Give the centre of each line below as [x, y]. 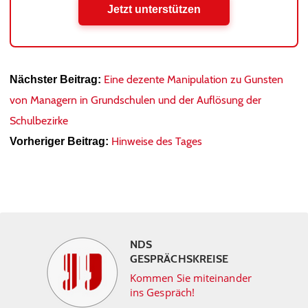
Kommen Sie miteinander [191, 278]
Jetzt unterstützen [154, 9]
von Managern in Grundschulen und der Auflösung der [135, 100]
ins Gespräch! [163, 292]
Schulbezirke [39, 121]
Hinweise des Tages [157, 141]
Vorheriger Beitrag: [59, 141]
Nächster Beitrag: [55, 79]
